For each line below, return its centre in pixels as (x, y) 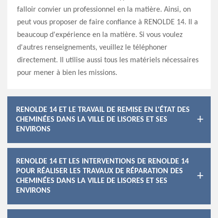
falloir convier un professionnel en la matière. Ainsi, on (104, 10)
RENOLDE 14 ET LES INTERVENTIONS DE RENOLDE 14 (102, 162)
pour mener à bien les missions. (67, 73)
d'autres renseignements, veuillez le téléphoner (92, 48)
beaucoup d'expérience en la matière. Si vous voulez (100, 35)
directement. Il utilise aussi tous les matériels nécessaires (108, 60)
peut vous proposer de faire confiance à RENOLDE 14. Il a (108, 22)
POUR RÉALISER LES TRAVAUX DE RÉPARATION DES (100, 171)
